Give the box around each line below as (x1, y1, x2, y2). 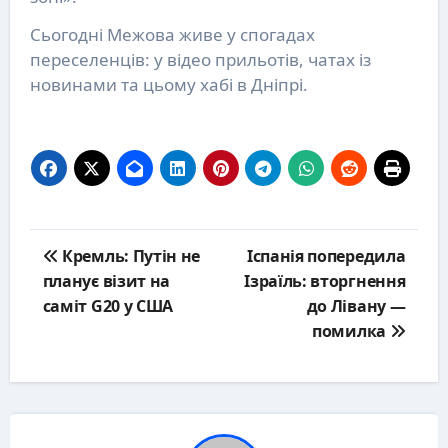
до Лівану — (306, 295, 406, 318)
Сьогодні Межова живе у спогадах (29, 23, 315, 47)
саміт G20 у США (42, 295, 173, 318)
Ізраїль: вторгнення (244, 270, 406, 293)
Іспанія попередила (247, 245, 406, 268)
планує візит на (42, 270, 170, 293)
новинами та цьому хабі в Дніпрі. (29, 73, 308, 97)
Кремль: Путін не (58, 245, 200, 268)
